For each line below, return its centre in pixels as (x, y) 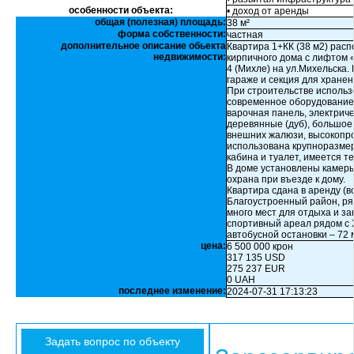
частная (245, 35)
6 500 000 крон (260, 247)
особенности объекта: (121, 10)
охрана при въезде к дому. (286, 179)
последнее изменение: (172, 291)
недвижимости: (190, 57)
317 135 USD (256, 258)
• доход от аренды (268, 11)
